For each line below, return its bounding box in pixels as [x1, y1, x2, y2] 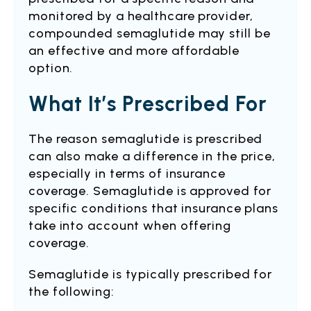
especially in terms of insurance [28, 166, 226, 181]
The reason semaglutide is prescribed [28, 131, 263, 146]
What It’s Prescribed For [28, 91, 267, 117]
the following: [28, 284, 115, 299]
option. [28, 60, 74, 76]
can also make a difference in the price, [28, 149, 276, 164]
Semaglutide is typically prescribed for [28, 267, 273, 282]
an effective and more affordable [28, 43, 239, 58]
